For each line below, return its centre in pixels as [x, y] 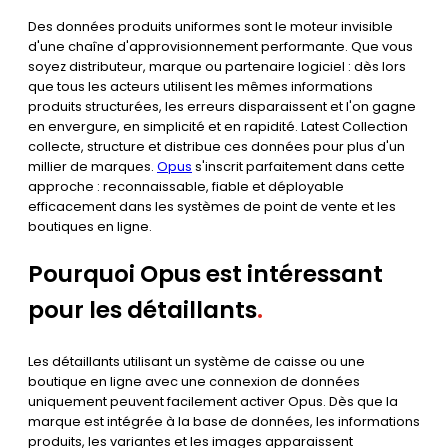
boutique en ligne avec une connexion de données [194, 381]
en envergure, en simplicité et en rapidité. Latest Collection [218, 126]
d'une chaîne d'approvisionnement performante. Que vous [220, 46]
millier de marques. [92, 166]
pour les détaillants [142, 309]
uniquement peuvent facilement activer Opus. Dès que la [213, 401]
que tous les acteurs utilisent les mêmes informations [200, 86]
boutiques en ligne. [90, 226]
